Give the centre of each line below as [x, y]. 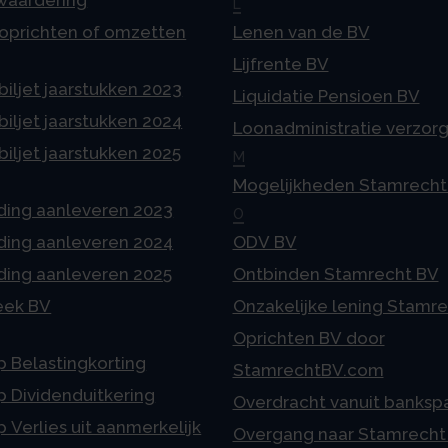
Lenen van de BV [301, 32]
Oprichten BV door [308, 338]
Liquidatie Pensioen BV [326, 96]
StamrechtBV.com [308, 370]
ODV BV [264, 242]
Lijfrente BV [280, 64]
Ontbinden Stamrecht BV [335, 274]
